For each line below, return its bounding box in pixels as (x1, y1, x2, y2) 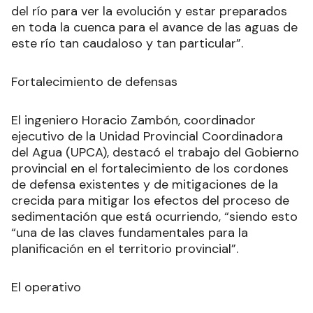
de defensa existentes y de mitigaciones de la (11, 176, 278, 194)
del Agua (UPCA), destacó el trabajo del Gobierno (11, 144, 299, 161)
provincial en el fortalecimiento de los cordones (11, 160, 289, 177)
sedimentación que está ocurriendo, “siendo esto (11, 208, 298, 226)
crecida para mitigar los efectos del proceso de (11, 192, 289, 210)
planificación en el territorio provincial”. (11, 240, 238, 258)
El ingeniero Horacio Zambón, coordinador (11, 112, 256, 129)
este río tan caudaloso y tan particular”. (11, 35, 243, 52)
